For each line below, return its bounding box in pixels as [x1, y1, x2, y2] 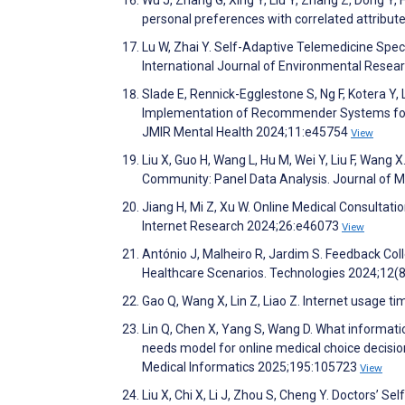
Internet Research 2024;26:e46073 [142, 218, 342, 233]
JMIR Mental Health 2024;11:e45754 [142, 124, 351, 139]
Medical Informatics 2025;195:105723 [142, 359, 360, 374]
